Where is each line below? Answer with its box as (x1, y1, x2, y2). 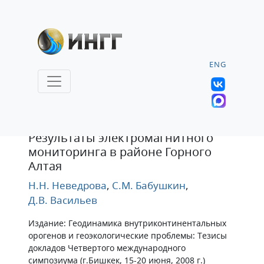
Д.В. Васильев (28, 193, 97, 207)
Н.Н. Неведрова (28, 179, 107, 192)
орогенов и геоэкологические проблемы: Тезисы (28, 230, 227, 241)
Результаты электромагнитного (28, 130, 213, 146)
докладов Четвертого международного (28, 242, 186, 253)
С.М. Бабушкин (110, 179, 186, 192)
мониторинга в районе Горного (28, 144, 212, 160)
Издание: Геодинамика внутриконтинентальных (28, 217, 226, 229)
